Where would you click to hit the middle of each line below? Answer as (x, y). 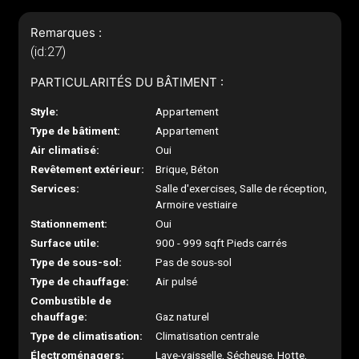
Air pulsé (177, 281)
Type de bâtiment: (75, 131)
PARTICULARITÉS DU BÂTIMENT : (127, 82)
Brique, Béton (188, 169)
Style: (44, 111)
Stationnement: (69, 224)
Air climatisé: (65, 150)
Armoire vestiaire (197, 204)
